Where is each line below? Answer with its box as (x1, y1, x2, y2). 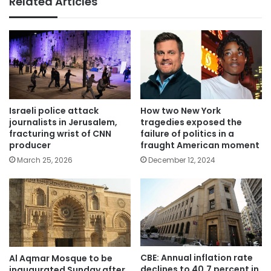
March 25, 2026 (17, 154, 73, 165)
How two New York (140, 104, 221, 117)
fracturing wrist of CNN (9, 127, 111, 140)
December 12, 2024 (148, 154, 215, 165)
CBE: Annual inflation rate (140, 251, 253, 264)
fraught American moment (140, 139, 260, 151)
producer (9, 139, 51, 151)
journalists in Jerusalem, (9, 116, 117, 128)
